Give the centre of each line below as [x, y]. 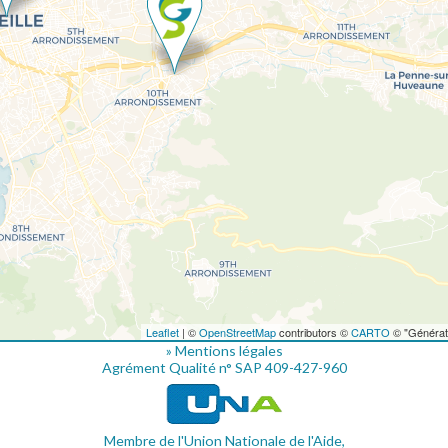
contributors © [313, 331]
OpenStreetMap [237, 331]
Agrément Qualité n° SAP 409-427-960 [224, 367]
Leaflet [162, 331]
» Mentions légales [224, 350]
